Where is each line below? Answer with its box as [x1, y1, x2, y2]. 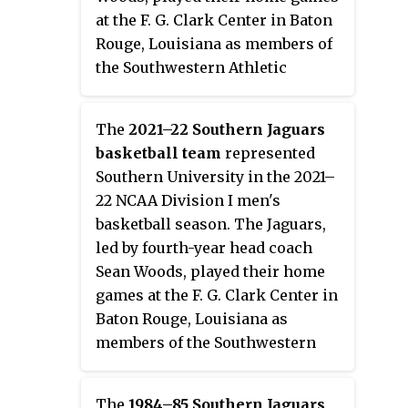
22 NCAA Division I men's [95, 190, 280, 209]
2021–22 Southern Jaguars [127, 119, 325, 138]
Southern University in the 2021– [95, 167, 335, 186]
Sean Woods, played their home [95, 261, 325, 280]
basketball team [95, 143, 221, 162]
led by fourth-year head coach [95, 238, 312, 257]
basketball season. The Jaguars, [95, 214, 326, 233]
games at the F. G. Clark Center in [95, 285, 338, 304]
